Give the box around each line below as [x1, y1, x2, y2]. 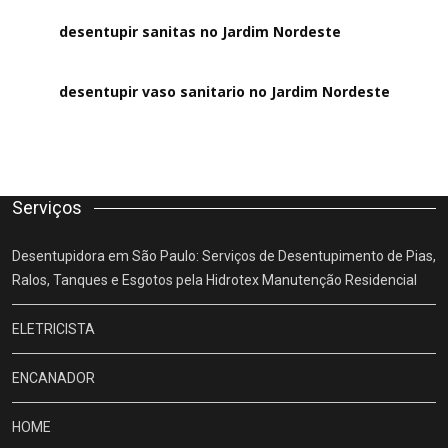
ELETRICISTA [12, 321, 95, 337]
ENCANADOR [12, 370, 95, 386]
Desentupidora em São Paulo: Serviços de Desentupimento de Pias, [12, 248, 436, 264]
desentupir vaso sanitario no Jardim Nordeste [59, 82, 391, 101]
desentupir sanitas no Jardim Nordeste [59, 22, 342, 41]
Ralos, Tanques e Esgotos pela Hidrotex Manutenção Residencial [12, 272, 417, 288]
